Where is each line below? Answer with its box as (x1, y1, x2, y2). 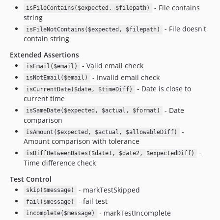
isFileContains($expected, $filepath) (26, 4, 150, 12)
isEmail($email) (26, 63, 78, 70)
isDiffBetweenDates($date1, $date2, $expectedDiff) (26, 150, 194, 157)
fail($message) (26, 198, 74, 206)
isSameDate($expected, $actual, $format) (26, 107, 160, 114)
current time (24, 94, 65, 104)
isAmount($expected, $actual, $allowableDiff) (26, 129, 177, 136)
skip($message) (26, 187, 74, 194)
